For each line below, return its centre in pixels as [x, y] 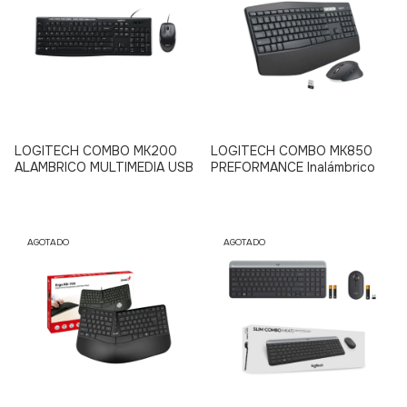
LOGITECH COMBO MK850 [292, 151]
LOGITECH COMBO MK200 [96, 151]
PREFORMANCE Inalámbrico [293, 168]
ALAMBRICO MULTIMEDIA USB [104, 168]
